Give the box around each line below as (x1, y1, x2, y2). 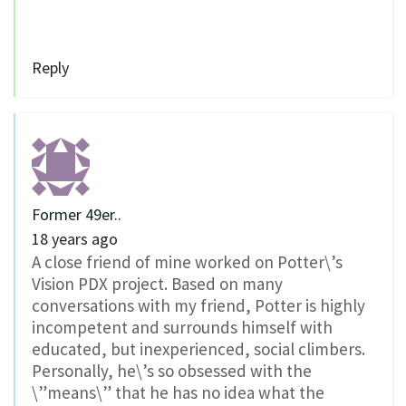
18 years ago (32, 227, 118, 249)
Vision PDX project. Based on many (32, 272, 283, 295)
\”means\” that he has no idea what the (32, 381, 324, 403)
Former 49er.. (32, 203, 121, 225)
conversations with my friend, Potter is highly (32, 294, 365, 316)
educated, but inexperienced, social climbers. (32, 337, 365, 360)
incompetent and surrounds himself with (32, 315, 333, 338)
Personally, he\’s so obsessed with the (32, 359, 312, 382)
